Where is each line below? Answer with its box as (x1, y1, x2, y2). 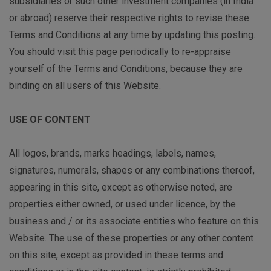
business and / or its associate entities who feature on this (9, 215, 259, 227)
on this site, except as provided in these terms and (9, 249, 223, 261)
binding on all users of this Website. (9, 80, 161, 92)
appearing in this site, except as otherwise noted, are (9, 181, 232, 194)
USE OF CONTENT (9, 114, 91, 126)
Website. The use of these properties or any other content (9, 232, 253, 244)
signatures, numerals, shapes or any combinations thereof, (9, 165, 255, 177)
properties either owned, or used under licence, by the (9, 198, 236, 211)
